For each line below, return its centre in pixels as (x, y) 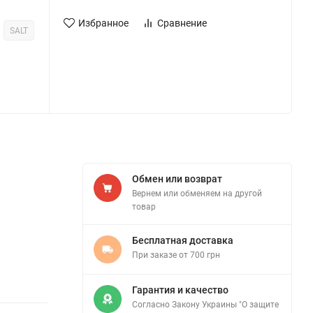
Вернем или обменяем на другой (197, 193)
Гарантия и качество (180, 290)
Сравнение (182, 23)
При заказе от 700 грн (176, 255)
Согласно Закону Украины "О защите (205, 304)
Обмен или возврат (177, 179)
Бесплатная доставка (183, 240)
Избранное (103, 23)
